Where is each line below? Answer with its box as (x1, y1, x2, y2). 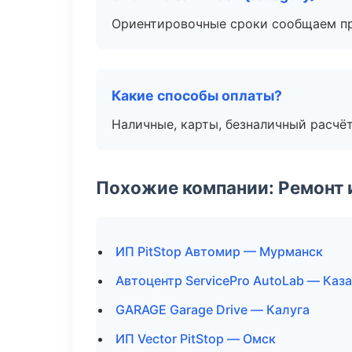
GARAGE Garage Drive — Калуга (115, 302, 310, 317)
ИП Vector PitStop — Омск (115, 331, 276, 346)
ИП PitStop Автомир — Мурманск (115, 244, 323, 259)
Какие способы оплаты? (112, 87, 282, 104)
